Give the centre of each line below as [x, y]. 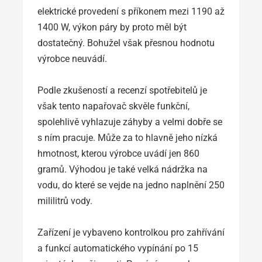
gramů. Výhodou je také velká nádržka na [123, 169]
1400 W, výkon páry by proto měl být [112, 27]
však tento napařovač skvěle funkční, [113, 106]
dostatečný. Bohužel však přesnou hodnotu [126, 43]
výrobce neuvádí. [72, 58]
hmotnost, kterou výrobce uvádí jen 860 [118, 153]
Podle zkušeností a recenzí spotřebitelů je [122, 90]
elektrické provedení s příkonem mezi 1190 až [131, 11]
